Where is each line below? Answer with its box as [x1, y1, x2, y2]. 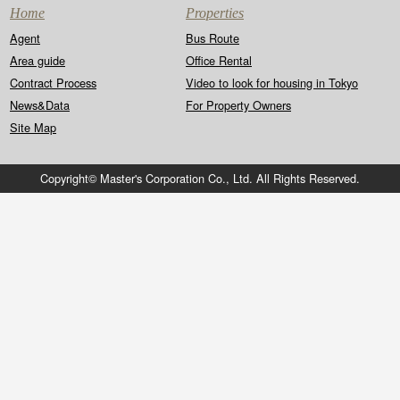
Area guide [10, 52, 65, 69]
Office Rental [186, 52, 252, 69]
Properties [186, 5, 244, 21]
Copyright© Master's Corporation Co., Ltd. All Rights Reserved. [40, 170, 360, 187]
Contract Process [10, 74, 96, 91]
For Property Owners [186, 96, 291, 113]
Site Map [10, 119, 56, 136]
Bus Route [186, 29, 239, 46]
